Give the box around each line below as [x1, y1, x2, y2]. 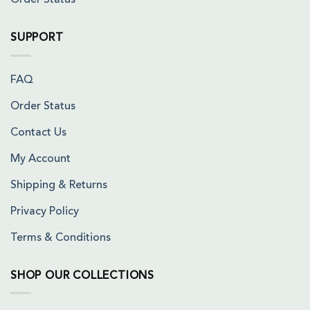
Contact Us [10, 127, 66, 138]
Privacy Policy [10, 206, 79, 217]
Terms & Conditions [10, 232, 111, 244]
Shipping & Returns [10, 179, 107, 191]
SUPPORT [10, 33, 64, 44]
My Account [10, 153, 71, 165]
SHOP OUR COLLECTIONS [10, 270, 154, 282]
